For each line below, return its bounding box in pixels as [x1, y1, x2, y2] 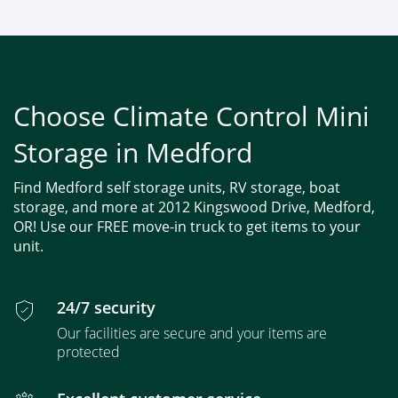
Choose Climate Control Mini [13, 97, 370, 134]
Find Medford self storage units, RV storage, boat [13, 177, 340, 197]
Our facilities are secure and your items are [57, 322, 327, 343]
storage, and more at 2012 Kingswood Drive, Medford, [13, 196, 375, 217]
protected [57, 341, 120, 362]
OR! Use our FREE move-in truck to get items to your [13, 216, 361, 236]
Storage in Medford [13, 133, 252, 171]
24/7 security [57, 296, 155, 318]
